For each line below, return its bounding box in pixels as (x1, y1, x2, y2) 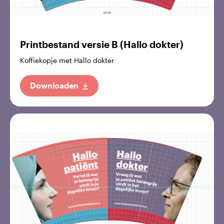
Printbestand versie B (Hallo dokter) (20, 38, 183, 50)
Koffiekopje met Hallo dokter (20, 55, 114, 64)
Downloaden (30, 80, 78, 90)
